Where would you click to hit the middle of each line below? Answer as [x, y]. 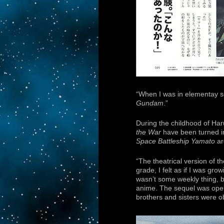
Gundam [150, 103]
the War [148, 132]
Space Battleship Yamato [175, 141]
